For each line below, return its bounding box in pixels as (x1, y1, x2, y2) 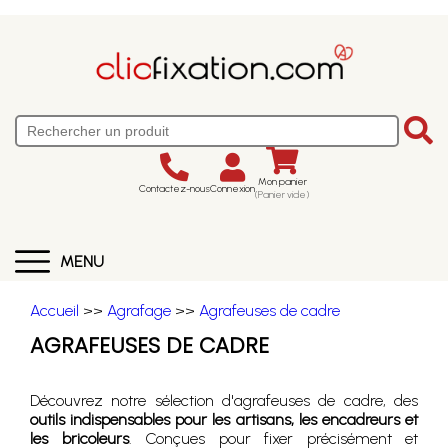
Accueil (30, 301, 79, 320)
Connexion (210, 181, 255, 195)
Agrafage (107, 301, 171, 320)
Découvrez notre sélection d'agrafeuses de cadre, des (30, 391, 418, 410)
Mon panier (257, 175, 307, 188)
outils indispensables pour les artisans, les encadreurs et (30, 410, 418, 429)
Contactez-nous (139, 181, 210, 195)
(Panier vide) (255, 188, 309, 201)
